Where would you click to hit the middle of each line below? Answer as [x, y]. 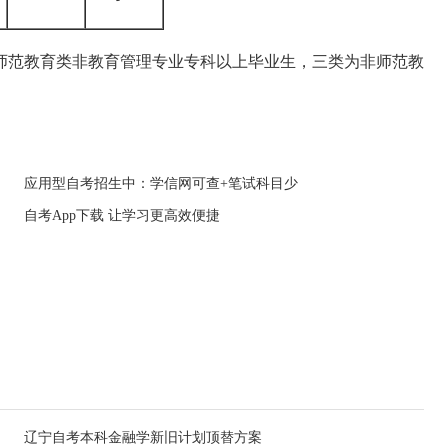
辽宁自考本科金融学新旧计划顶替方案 [143, 437]
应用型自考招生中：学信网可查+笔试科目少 [161, 183]
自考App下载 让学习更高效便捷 [122, 215]
